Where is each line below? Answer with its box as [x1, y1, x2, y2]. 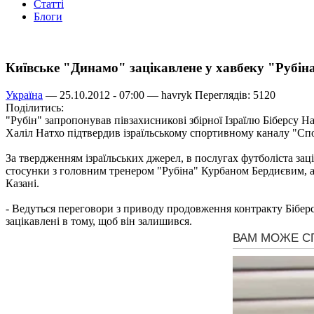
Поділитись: [6, 101, 64, 114]
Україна [6, 88, 43, 101]
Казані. [6, 177, 39, 189]
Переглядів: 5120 [192, 88, 275, 101]
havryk [161, 88, 192, 101]
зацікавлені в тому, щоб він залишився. [6, 214, 192, 227]
